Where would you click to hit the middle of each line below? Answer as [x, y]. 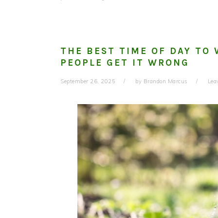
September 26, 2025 [88, 81]
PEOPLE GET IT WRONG [125, 63]
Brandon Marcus [165, 81]
